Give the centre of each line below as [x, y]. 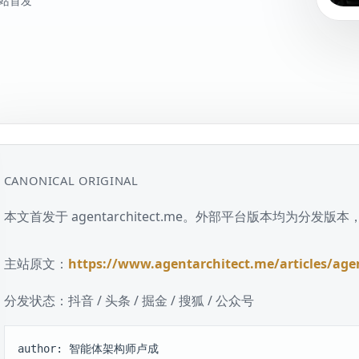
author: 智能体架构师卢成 [88, 348]
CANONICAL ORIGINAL [71, 180]
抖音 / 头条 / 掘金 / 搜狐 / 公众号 [161, 300]
